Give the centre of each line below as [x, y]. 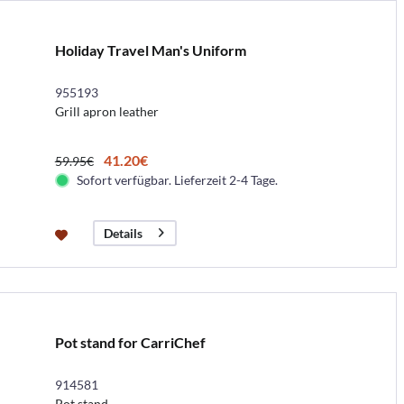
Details [123, 233]
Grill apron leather [106, 111]
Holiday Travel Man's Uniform [150, 50]
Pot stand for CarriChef [130, 342]
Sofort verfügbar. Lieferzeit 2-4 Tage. [177, 179]
